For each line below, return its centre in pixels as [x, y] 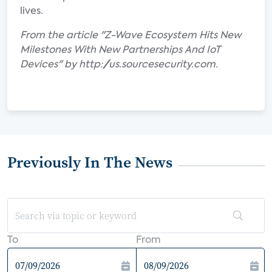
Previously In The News [90, 162]
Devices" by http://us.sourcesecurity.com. [119, 65]
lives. [32, 12]
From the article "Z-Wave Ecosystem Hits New [131, 36]
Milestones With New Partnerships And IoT [120, 50]
